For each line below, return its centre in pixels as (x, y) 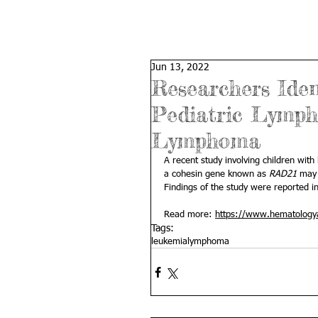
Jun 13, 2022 (180, 67)
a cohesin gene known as (216, 174)
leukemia (169, 242)
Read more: (190, 215)
